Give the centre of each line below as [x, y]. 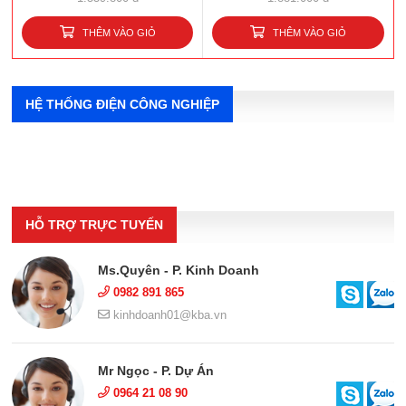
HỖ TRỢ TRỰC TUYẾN [95, 224]
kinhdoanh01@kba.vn [169, 314]
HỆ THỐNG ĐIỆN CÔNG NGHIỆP [123, 104]
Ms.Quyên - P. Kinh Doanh [179, 270]
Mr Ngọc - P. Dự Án [156, 370]
